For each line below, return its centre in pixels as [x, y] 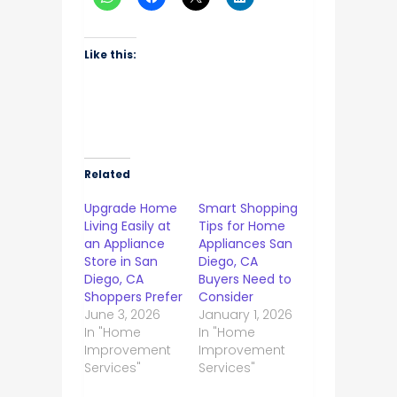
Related [107, 175]
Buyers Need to [245, 280]
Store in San [121, 262]
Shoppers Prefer [133, 297]
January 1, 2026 [245, 315]
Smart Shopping [248, 209]
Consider [226, 297]
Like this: [110, 55]
